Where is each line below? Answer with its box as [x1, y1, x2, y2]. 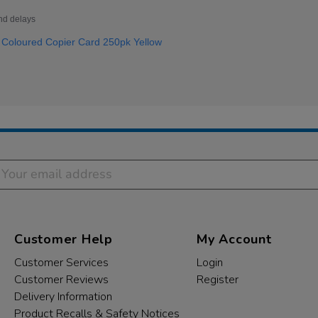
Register [197, 272, 238, 287]
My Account [197, 231, 272, 248]
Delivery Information [14, 289, 112, 305]
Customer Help [14, 231, 113, 248]
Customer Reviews [14, 272, 109, 287]
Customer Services [14, 255, 109, 270]
